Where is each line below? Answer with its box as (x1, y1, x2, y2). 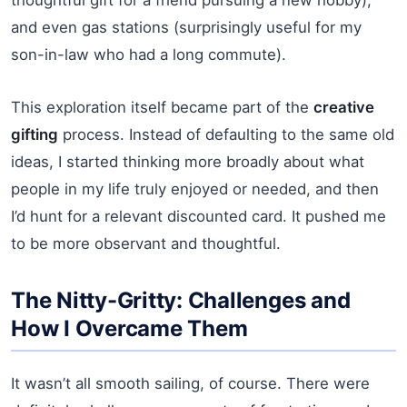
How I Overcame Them (11, 314, 248, 342)
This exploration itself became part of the (11, 97, 313, 116)
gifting (11, 124, 58, 144)
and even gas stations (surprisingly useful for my (11, 17, 362, 36)
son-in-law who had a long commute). (11, 45, 286, 64)
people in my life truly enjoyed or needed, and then (11, 179, 379, 198)
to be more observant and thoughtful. (11, 233, 281, 253)
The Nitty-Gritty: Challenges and (11, 286, 351, 313)
